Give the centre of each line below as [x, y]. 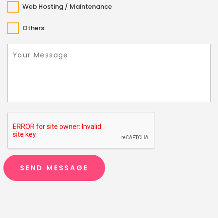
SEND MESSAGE [54, 168]
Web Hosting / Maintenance [67, 6]
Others [33, 28]
